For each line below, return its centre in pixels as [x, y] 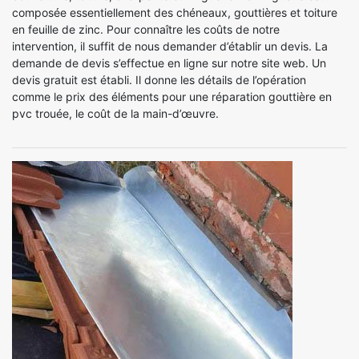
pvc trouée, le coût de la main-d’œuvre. [115, 113]
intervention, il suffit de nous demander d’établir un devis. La [170, 46]
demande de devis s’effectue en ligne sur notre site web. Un [169, 63]
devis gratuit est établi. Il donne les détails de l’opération [159, 79]
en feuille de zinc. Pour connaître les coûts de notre [146, 29]
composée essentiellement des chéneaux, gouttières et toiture [175, 12]
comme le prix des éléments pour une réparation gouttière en [172, 96]
